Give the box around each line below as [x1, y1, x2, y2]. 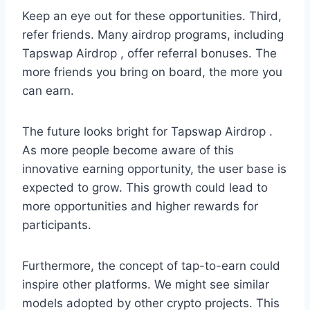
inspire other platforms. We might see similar [22, 277, 269, 291]
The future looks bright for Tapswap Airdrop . [22, 124, 273, 138]
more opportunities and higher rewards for [22, 199, 258, 213]
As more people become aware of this [22, 143, 234, 157]
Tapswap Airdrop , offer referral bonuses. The [22, 46, 277, 60]
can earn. [22, 83, 74, 98]
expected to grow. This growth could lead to [22, 180, 268, 194]
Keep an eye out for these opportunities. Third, [22, 8, 282, 23]
